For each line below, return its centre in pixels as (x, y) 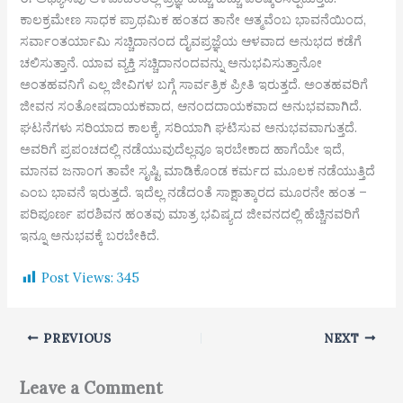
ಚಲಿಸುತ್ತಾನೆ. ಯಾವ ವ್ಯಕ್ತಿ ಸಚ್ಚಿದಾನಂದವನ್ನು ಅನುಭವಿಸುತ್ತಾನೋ (171, 63)
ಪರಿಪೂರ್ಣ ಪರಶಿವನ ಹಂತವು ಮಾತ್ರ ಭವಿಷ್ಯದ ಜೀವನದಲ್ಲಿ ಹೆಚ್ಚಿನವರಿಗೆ (190, 214)
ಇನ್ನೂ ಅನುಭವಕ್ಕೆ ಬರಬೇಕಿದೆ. (90, 236)
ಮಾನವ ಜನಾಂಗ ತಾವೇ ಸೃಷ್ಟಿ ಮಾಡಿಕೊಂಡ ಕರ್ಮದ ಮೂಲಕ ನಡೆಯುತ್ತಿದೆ (198, 171)
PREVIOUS (75, 338)
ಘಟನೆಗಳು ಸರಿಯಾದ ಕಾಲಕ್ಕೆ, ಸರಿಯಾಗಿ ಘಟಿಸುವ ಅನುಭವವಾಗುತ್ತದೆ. (189, 128)
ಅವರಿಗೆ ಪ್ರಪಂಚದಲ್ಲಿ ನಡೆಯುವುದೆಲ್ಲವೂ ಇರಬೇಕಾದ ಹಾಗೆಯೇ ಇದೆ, (183, 149)
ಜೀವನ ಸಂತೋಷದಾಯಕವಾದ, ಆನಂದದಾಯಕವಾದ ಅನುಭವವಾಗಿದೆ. (191, 106)
